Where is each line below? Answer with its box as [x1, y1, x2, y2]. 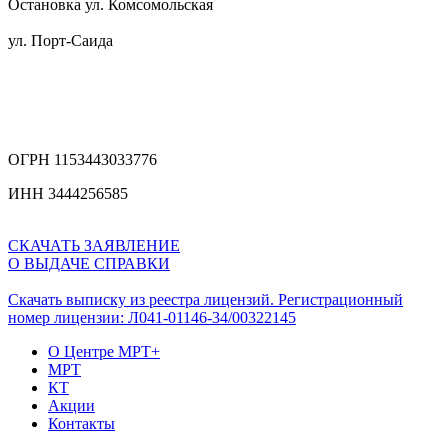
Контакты [48, 414, 115, 432]
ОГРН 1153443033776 [8, 150, 157, 168]
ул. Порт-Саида [8, 31, 113, 49]
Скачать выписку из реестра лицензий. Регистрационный [8, 290, 403, 308]
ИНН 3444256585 [8, 184, 128, 202]
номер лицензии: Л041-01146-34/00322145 [8, 308, 296, 326]
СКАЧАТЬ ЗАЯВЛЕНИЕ [8, 236, 180, 254]
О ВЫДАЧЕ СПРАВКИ [8, 254, 170, 272]
